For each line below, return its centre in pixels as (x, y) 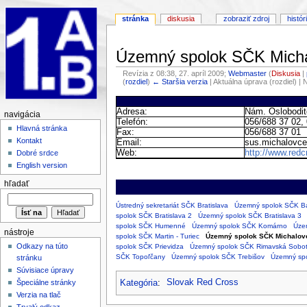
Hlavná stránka (42, 128)
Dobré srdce (38, 153)
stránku (29, 258)
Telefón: (132, 122)
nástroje (19, 232)
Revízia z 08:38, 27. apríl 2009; (176, 73)
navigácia (22, 114)
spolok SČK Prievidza (149, 246)
